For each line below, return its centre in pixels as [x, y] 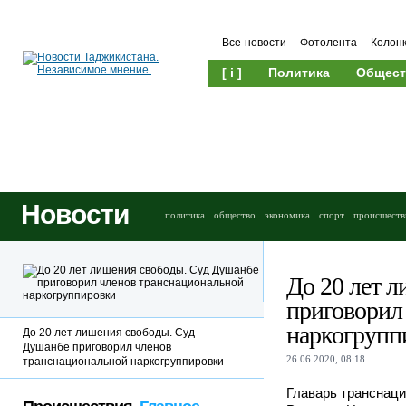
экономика [287, 215]
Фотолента [329, 43]
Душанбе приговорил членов [97, 347]
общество [235, 215]
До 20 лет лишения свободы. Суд [109, 333]
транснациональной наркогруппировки [123, 362]
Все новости [254, 43]
